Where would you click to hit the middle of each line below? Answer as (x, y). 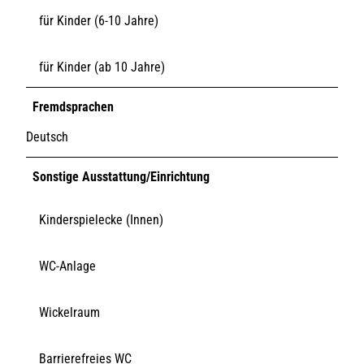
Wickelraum (69, 312)
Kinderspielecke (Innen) (101, 219)
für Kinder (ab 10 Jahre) (102, 67)
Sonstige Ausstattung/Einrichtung (121, 176)
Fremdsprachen (73, 106)
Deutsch (47, 136)
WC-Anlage (67, 266)
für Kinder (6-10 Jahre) (99, 20)
